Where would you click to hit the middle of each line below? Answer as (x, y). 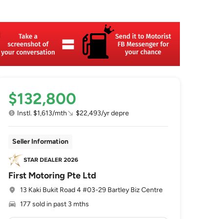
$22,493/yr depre (103, 113)
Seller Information (41, 142)
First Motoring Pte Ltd (53, 175)
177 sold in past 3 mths (55, 204)
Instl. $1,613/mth (42, 113)
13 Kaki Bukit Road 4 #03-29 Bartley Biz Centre (92, 190)
